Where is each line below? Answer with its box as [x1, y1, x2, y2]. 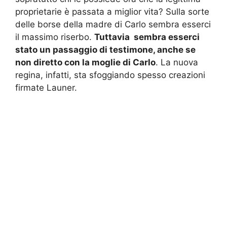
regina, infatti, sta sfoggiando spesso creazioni [15, 69, 205, 80]
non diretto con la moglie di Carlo [15, 57, 156, 67]
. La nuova [156, 57, 198, 67]
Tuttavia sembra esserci [94, 31, 200, 42]
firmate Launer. [15, 82, 77, 93]
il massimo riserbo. [15, 31, 94, 42]
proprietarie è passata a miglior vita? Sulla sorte [15, 6, 209, 17]
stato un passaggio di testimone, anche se [15, 44, 196, 55]
